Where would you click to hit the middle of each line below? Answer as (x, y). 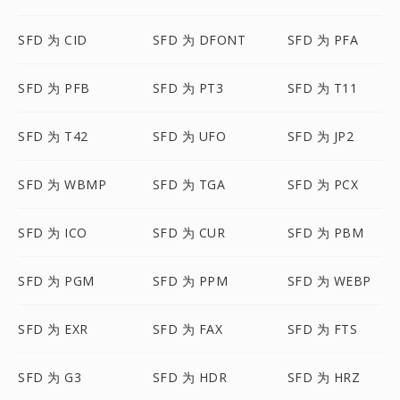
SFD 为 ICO (53, 233)
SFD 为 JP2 (321, 136)
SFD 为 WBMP (62, 184)
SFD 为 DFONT (199, 40)
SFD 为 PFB (54, 88)
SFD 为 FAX (187, 329)
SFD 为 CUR (189, 233)
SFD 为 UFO (189, 136)
